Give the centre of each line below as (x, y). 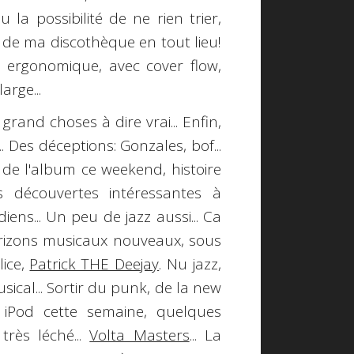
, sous (201, 240)
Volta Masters (139, 335)
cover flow (183, 66)
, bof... (203, 145)
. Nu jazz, (190, 264)
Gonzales (152, 145)
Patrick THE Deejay (94, 264)
